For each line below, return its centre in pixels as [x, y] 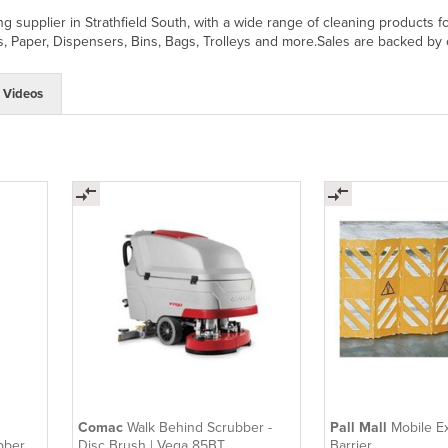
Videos [23, 93]
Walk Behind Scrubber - [199, 427]
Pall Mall [361, 427]
